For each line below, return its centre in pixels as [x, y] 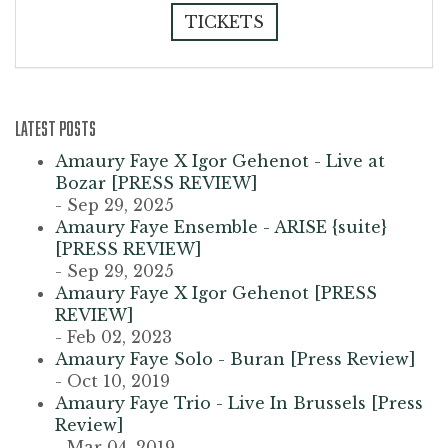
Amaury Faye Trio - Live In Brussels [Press [239, 403]
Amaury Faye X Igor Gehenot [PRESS [216, 293]
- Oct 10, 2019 [112, 381]
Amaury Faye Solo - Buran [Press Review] [235, 359]
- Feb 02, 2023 [113, 337]
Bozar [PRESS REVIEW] [156, 183]
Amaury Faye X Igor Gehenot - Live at [220, 161]
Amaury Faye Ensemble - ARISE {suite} [221, 227]
